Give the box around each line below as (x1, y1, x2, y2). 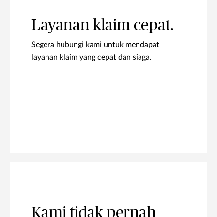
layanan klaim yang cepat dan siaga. (31, 53, 152, 61)
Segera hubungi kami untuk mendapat (31, 40, 159, 48)
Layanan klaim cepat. (31, 17, 174, 33)
